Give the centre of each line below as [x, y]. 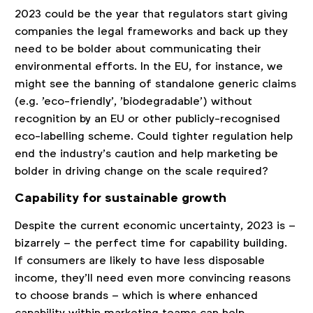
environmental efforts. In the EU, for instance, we [148, 66]
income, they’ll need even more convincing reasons [152, 277]
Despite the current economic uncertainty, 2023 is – [155, 225]
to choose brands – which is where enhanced [136, 295]
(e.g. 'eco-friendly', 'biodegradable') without [133, 101]
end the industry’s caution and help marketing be [146, 153]
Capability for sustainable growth [120, 197]
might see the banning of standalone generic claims [155, 83]
